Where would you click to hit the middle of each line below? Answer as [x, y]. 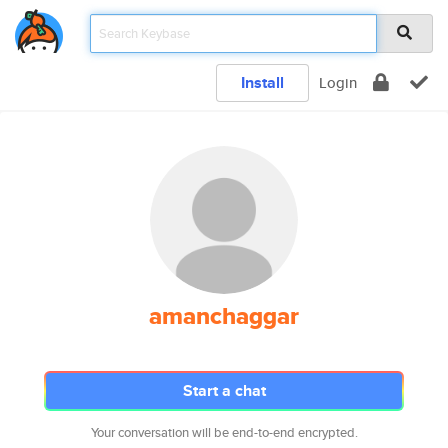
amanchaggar [224, 316]
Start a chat [224, 390]
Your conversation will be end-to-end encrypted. [224, 432]
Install [262, 82]
